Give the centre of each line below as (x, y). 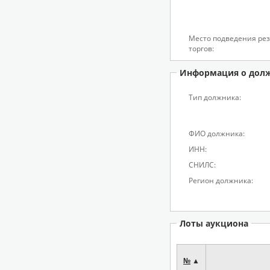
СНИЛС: (202, 165)
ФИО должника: (217, 133)
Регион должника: (221, 181)
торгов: (201, 49)
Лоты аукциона (214, 223)
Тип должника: (215, 97)
